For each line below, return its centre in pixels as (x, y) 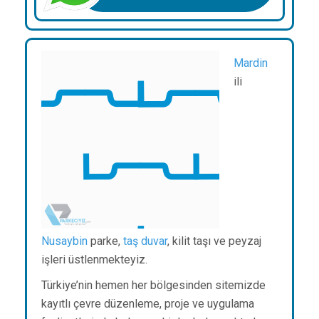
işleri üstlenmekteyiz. (94, 260)
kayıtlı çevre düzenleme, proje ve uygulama (148, 304)
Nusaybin (64, 241)
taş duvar (145, 241)
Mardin (251, 63)
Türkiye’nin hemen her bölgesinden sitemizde (153, 286)
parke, (105, 241)
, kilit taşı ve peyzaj (214, 241)
